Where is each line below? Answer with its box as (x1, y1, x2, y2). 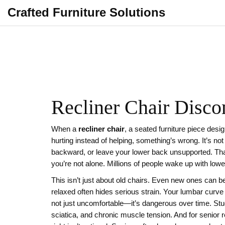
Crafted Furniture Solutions (8, 6, 165, 19)
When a (51, 125, 78, 133)
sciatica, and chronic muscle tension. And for (51, 211, 199, 219)
